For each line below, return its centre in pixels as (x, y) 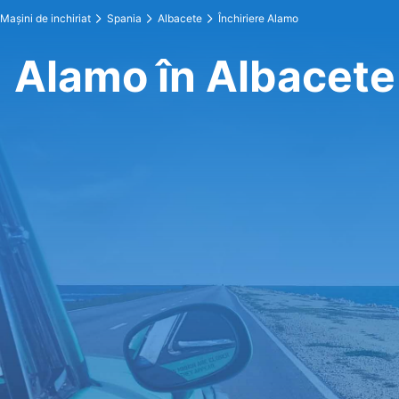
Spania (124, 18)
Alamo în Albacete (205, 76)
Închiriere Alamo (258, 18)
